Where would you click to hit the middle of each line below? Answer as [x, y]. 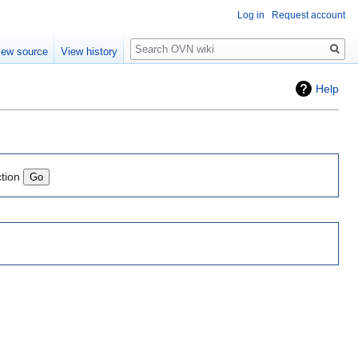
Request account [308, 15]
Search [156, 40]
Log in [251, 15]
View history [89, 52]
